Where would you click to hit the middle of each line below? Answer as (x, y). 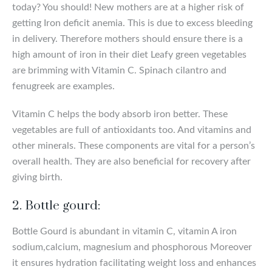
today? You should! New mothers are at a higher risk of (128, 7)
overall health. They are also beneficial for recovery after (131, 161)
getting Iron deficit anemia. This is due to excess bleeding (132, 23)
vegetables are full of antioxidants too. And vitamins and (132, 130)
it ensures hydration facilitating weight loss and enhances (134, 263)
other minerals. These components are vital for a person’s (134, 145)
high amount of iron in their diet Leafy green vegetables (129, 54)
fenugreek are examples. (63, 86)
